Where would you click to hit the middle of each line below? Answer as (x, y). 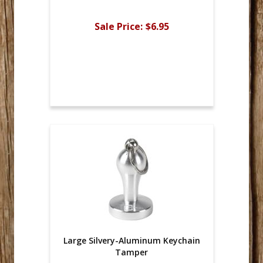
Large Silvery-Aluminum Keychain (131, 241)
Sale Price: (118, 26)
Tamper (131, 252)
